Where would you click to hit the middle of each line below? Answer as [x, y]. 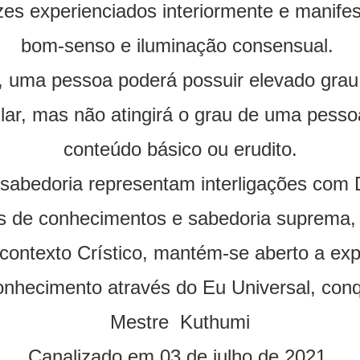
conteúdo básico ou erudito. [180, 149]
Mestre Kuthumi [180, 322]
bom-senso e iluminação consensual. [180, 46]
